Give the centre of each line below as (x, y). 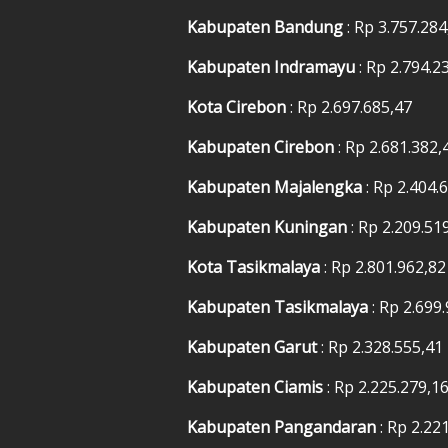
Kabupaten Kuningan (269, 226)
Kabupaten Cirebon (262, 146)
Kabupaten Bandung (267, 26)
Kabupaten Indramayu (273, 66)
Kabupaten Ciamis (257, 386)
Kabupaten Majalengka (276, 186)
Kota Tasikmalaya (255, 266)
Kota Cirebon (238, 106)
